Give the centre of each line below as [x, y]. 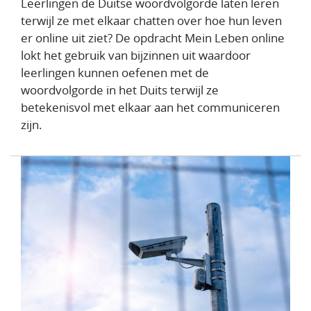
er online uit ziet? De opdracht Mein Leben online [153, 38]
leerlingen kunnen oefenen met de [115, 73]
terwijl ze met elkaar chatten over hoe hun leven [151, 21]
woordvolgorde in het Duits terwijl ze [120, 90]
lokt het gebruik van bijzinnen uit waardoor [136, 56]
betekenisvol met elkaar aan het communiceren [150, 108]
